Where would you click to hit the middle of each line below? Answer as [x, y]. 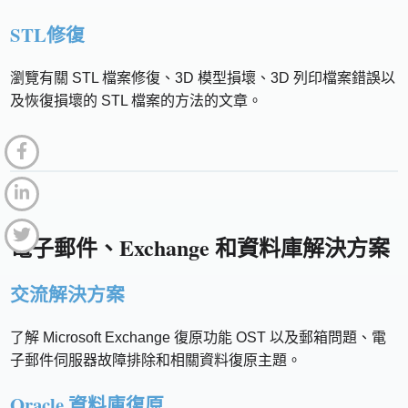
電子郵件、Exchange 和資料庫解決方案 [200, 247]
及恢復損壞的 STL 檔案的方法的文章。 [137, 101]
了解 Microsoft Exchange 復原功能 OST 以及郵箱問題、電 [199, 337]
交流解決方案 [68, 294]
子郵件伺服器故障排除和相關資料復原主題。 [156, 360]
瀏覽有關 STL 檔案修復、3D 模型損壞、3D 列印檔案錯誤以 [203, 78]
